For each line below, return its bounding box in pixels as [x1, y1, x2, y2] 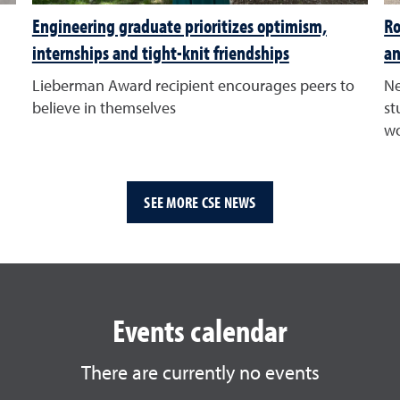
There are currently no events [80, 364, 320, 385]
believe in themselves [31, 101, 176, 118]
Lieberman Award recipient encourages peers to [31, 79, 354, 96]
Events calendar [112, 309, 287, 351]
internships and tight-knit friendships [31, 40, 289, 66]
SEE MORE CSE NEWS [144, 191, 256, 212]
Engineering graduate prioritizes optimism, [31, 13, 327, 39]
